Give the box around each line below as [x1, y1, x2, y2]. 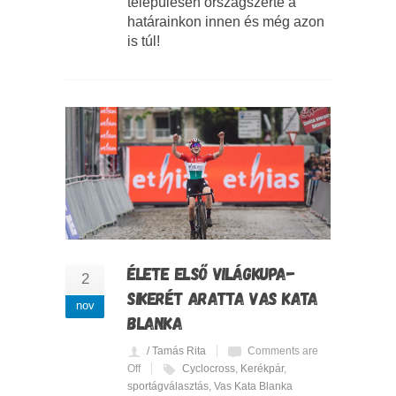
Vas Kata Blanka [214, 379, 293, 392]
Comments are [247, 344, 318, 357]
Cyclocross [182, 362, 235, 375]
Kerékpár [240, 362, 284, 375]
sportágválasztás [127, 379, 209, 392]
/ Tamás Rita [147, 344, 206, 357]
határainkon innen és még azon [127, 13, 324, 29]
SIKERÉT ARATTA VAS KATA [127, 286, 318, 308]
